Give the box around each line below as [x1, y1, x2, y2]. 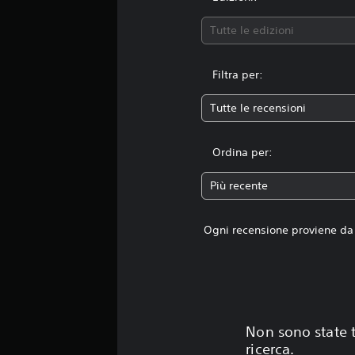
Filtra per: [212, 67, 264, 82]
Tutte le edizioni [210, 23, 295, 37]
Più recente [210, 178, 269, 193]
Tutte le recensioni [210, 101, 307, 115]
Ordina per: [212, 145, 273, 159]
